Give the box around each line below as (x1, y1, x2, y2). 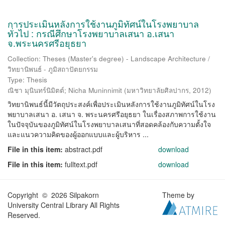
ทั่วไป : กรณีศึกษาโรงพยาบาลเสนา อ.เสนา (8, 27, 174, 40)
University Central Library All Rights (8, 200, 120, 210)
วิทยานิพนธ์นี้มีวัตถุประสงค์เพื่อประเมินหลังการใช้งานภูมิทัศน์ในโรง (8, 99, 215, 109)
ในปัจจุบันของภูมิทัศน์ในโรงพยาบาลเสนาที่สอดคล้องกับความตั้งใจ (8, 119, 211, 129)
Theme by (162, 190, 197, 200)
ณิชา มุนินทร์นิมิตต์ (8, 85, 64, 95)
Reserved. (8, 210, 40, 220)
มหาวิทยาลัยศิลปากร (127, 85, 189, 95)
